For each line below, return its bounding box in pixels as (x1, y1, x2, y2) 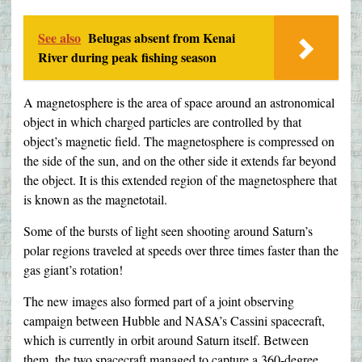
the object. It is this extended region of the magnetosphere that (23, 171, 337, 189)
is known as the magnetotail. (23, 191, 171, 208)
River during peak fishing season (38, 48, 217, 67)
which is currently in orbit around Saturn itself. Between (23, 331, 309, 349)
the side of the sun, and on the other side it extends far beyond (23, 152, 336, 170)
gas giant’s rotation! (23, 261, 123, 279)
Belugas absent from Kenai (88, 28, 235, 48)
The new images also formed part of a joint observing (23, 293, 294, 310)
